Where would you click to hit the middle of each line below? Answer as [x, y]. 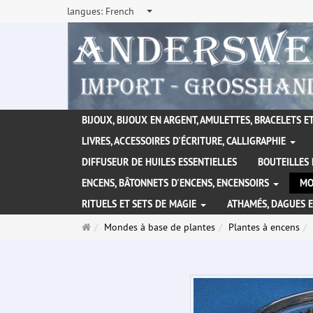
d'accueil [108, 241]
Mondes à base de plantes [160, 227]
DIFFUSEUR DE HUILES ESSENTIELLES [159, 162]
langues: [86, 11]
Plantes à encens [264, 227]
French [120, 11]
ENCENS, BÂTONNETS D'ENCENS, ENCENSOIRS [177, 183]
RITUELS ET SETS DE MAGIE [140, 204]
